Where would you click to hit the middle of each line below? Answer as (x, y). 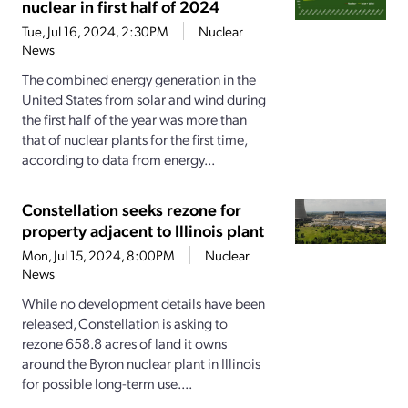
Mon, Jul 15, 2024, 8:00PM (98, 255)
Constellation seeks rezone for (132, 209)
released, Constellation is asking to (125, 323)
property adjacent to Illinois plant (143, 230)
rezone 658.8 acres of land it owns (124, 343)
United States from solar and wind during (144, 99)
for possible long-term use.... (107, 383)
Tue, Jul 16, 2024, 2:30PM (95, 31)
